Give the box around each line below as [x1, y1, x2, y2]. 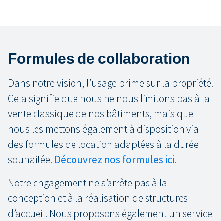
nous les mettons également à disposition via [8, 122, 199, 136]
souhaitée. [8, 153, 54, 166]
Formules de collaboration [8, 49, 190, 68]
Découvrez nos [54, 153, 122, 166]
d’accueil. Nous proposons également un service [8, 207, 212, 220]
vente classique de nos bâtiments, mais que [8, 107, 193, 120]
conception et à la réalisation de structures [8, 191, 188, 205]
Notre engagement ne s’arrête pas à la [8, 176, 167, 189]
